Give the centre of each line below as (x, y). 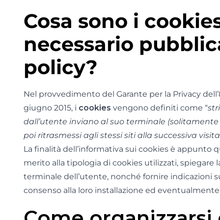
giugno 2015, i (51, 108)
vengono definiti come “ (159, 108)
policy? (61, 67)
